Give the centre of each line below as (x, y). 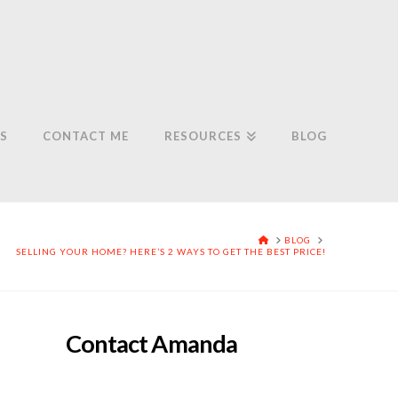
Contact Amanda (151, 344)
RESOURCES (203, 136)
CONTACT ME (86, 136)
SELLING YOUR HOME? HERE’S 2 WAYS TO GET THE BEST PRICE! (171, 252)
